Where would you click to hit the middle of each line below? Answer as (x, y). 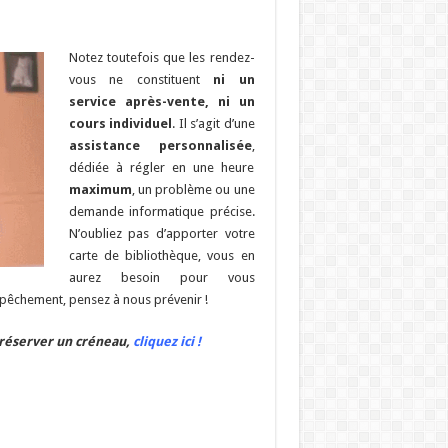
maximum (100, 189)
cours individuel (120, 123)
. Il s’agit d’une (213, 123)
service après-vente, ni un (161, 101)
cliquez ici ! (166, 341)
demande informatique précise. (161, 211)
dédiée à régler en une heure (161, 167)
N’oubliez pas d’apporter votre (161, 233)
